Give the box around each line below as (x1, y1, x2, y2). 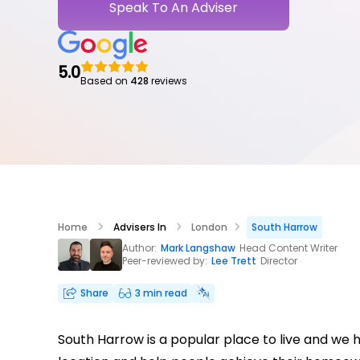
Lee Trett (211, 253, 256, 268)
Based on (80, 73, 130, 88)
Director (258, 253, 297, 268)
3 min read (135, 285, 187, 300)
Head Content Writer (237, 240, 337, 255)
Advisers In (112, 219, 166, 234)
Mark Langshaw (161, 240, 235, 255)
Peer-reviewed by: (122, 253, 210, 268)
